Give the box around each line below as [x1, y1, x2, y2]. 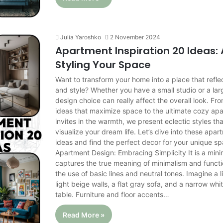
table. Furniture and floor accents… [55, 190, 170, 199]
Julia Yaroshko [60, 33, 102, 41]
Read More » [63, 211, 105, 220]
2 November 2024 [110, 33, 161, 41]
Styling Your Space [55, 58, 151, 72]
